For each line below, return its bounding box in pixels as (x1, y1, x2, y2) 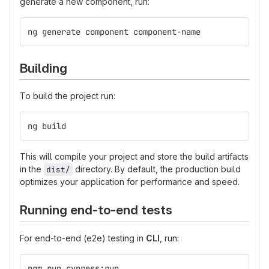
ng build (28, 121, 66, 132)
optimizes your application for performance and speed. (20, 177, 240, 187)
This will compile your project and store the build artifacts (20, 151, 249, 162)
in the (20, 164, 44, 175)
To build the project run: (20, 91, 115, 101)
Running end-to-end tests (20, 202, 172, 218)
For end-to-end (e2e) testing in (20, 232, 146, 243)
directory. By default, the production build (73, 164, 241, 175)
